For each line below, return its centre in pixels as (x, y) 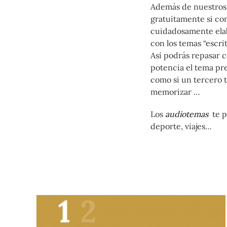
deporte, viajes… (182, 126)
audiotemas (187, 114)
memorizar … (175, 91)
